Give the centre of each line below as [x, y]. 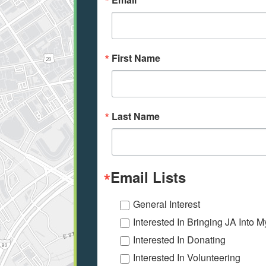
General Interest [167, 204]
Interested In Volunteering [187, 258]
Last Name [136, 116]
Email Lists [148, 177]
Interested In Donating [179, 240]
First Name [136, 58]
